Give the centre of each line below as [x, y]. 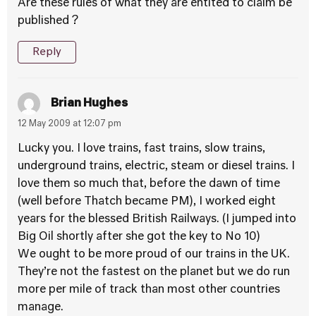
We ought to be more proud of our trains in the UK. [154, 255]
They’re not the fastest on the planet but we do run [154, 272]
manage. [41, 308]
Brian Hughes [89, 103]
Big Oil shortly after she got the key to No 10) [139, 237]
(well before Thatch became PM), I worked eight [147, 202]
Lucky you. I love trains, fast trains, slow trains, [141, 149]
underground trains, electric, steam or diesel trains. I [156, 166]
